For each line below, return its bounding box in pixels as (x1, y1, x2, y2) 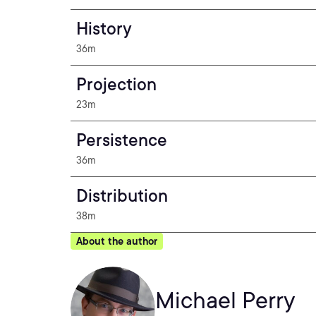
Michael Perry (155, 286, 296, 314)
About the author (76, 236, 157, 247)
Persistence (76, 130, 167, 150)
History (76, 18, 132, 39)
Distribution (76, 186, 168, 206)
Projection (76, 74, 157, 95)
